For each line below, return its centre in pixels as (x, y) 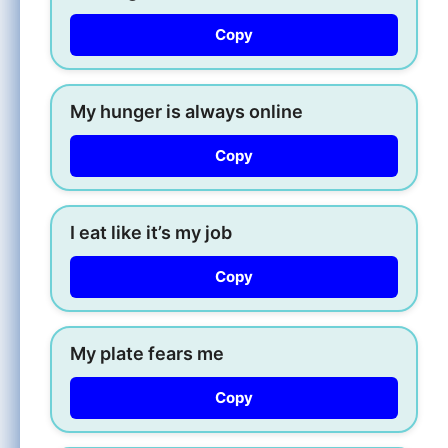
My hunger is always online (186, 111)
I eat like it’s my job (151, 232)
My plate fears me (147, 353)
